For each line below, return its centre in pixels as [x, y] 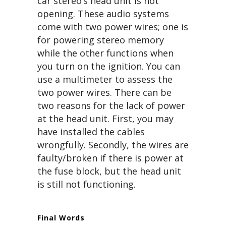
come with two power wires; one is [113, 27]
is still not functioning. [87, 184]
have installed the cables [91, 132]
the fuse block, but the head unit [109, 171]
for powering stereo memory [101, 40]
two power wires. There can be [104, 93]
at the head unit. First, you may [105, 119]
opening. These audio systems [103, 14]
